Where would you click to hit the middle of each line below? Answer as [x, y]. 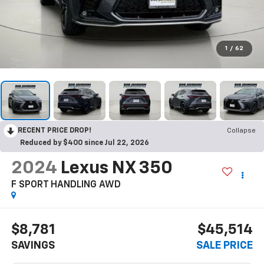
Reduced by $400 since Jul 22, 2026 [85, 143]
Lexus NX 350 [116, 169]
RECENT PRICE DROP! [55, 131]
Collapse [241, 131]
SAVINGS [33, 245]
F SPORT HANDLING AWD [66, 185]
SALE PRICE [225, 245]
